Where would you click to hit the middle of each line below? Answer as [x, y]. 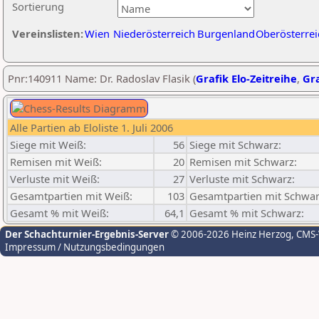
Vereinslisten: [48, 33]
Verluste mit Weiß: [55, 179]
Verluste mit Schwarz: [242, 179]
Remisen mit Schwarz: [243, 162]
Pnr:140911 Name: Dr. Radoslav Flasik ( [102, 78]
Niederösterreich [154, 33]
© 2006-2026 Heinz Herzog [230, 234]
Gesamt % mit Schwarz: [247, 213]
